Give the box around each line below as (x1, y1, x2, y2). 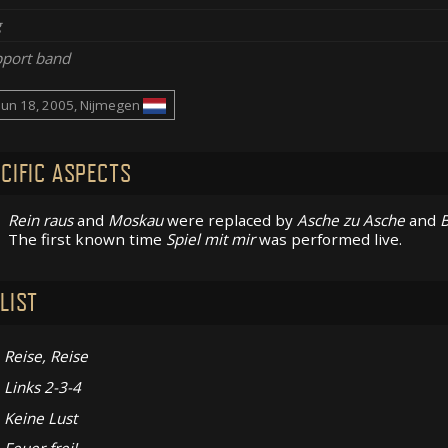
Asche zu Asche (296, 210, 405, 231)
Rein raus (7, 210, 73, 231)
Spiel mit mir (165, 229, 255, 250)
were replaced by (162, 210, 297, 231)
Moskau (107, 210, 163, 231)
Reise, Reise (3, 346, 88, 367)
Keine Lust (3, 407, 77, 428)
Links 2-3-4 (3, 376, 81, 397)
